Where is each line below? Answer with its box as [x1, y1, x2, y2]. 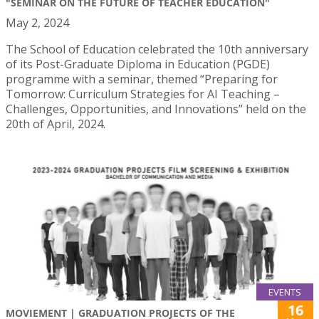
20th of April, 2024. [6, 116, 105, 132]
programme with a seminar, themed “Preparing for [6, 71, 278, 87]
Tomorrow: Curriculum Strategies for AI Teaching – [6, 86, 280, 102]
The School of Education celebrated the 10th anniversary [6, 41, 308, 57]
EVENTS [268, 285, 301, 298]
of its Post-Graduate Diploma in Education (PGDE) [6, 56, 270, 72]
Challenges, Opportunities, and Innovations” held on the [6, 101, 306, 117]
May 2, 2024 [6, 15, 69, 31]
